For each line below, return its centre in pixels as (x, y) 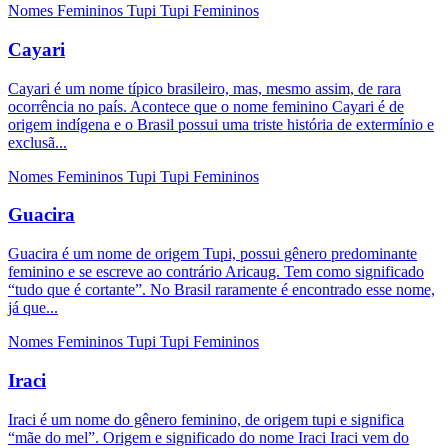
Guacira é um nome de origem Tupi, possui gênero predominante (212, 254)
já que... (33, 308)
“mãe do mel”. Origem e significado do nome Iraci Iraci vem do (208, 437)
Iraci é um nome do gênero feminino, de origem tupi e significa (206, 419)
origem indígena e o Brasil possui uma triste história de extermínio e (221, 124)
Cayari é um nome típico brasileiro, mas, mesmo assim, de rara (204, 88)
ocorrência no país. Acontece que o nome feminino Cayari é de (206, 106)
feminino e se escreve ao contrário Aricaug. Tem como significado (216, 272)
